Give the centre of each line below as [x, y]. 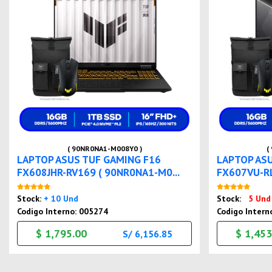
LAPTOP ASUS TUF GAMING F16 [89, 160]
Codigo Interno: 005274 [63, 212]
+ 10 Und [61, 199]
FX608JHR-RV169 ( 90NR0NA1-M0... [99, 172]
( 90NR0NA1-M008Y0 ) [104, 149]
